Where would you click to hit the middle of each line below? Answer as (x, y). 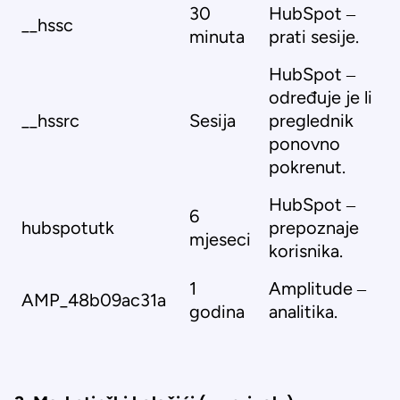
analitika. (303, 312)
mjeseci (220, 239)
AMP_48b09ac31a (94, 300)
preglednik (311, 121)
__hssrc (50, 121)
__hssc (47, 25)
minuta (217, 37)
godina (217, 312)
